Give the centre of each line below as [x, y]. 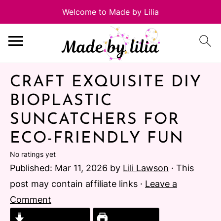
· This [181, 168]
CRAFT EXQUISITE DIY [106, 82]
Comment [31, 200]
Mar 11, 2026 [81, 168]
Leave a [161, 184]
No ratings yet [33, 154]
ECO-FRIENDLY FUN [97, 139]
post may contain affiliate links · [77, 184]
